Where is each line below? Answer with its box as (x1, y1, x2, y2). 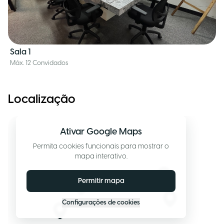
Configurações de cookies (62, 199, 140, 206)
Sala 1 (10, 48, 31, 56)
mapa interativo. (74, 153, 127, 160)
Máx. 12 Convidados (10, 60, 68, 66)
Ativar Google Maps (60, 127, 142, 137)
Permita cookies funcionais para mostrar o (33, 143, 169, 150)
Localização (8, 93, 75, 106)
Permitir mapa (77, 177, 124, 185)
